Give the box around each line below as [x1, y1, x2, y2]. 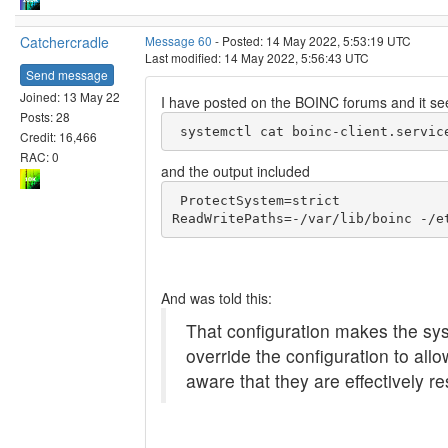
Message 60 [145, 32, 212, 49]
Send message [26, 65, 108, 83]
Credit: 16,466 [20, 127, 97, 145]
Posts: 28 [20, 107, 70, 125]
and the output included [161, 161, 310, 181]
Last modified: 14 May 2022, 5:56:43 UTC [145, 49, 369, 66]
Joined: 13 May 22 [20, 87, 120, 105]
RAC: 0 [20, 147, 59, 165]
